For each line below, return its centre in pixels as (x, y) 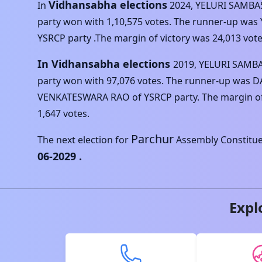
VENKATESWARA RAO (84, 97)
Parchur (152, 139)
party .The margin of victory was (138, 38)
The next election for (83, 140)
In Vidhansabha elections (104, 64)
